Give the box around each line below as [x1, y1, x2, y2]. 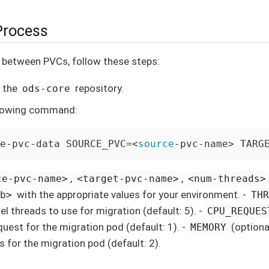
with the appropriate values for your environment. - [14, 188, 249, 201]
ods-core [22, 82, 71, 94]
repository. [73, 82, 124, 94]
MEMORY [190, 221, 227, 233]
